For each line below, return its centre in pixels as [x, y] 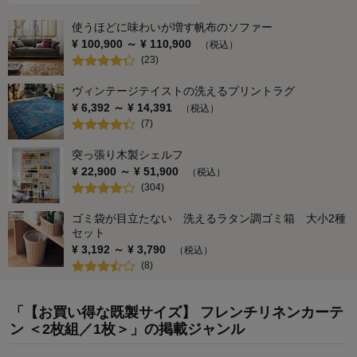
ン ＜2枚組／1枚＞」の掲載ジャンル [127, 329]
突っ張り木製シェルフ [127, 154]
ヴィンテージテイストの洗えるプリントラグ [183, 90]
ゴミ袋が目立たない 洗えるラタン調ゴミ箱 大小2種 [209, 218]
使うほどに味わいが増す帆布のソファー [172, 27]
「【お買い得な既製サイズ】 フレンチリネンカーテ [177, 312]
